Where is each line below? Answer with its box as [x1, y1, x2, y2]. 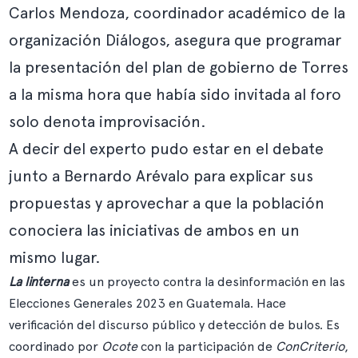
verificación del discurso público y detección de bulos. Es [9, 317, 340, 332]
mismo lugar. [9, 248, 101, 267]
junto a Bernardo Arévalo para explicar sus [9, 166, 314, 185]
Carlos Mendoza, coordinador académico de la [9, 3, 346, 22]
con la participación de [137, 339, 276, 354]
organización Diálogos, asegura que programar [9, 30, 342, 50]
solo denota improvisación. [9, 112, 211, 131]
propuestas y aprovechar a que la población [9, 193, 325, 213]
